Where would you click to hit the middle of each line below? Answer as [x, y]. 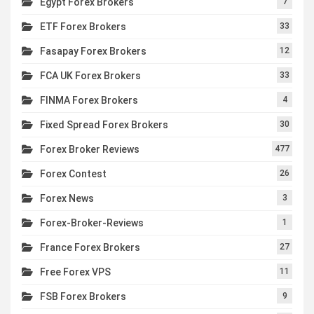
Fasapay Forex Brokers [93, 51]
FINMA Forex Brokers [89, 100]
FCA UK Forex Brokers [90, 75]
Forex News [67, 198]
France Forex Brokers [90, 247]
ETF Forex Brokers [83, 26]
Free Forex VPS [75, 272]
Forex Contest [73, 173]
